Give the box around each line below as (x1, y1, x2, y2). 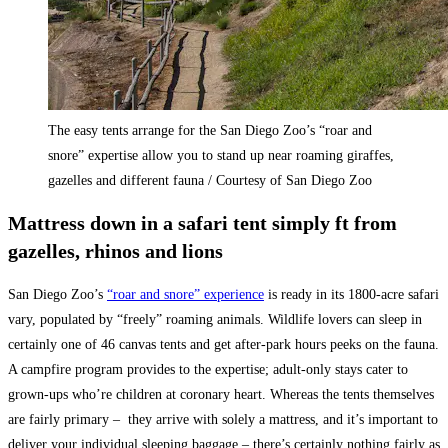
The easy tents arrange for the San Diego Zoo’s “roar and (48, 122, 372, 138)
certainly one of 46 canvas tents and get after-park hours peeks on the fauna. (8, 336, 439, 352)
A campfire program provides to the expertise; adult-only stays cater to (8, 361, 408, 377)
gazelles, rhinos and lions (8, 240, 223, 263)
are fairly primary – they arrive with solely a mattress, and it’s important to (8, 411, 438, 427)
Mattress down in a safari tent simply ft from (8, 212, 397, 235)
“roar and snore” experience (107, 286, 264, 302)
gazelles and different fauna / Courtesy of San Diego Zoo (48, 172, 372, 188)
